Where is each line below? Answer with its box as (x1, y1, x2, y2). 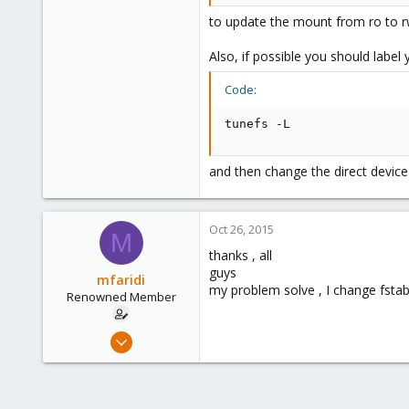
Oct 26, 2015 (209, 221, 274, 237)
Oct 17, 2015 (125, 327, 190, 343)
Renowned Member (66, 288, 176, 305)
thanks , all (209, 246, 272, 264)
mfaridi (97, 271, 145, 288)
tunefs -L (225, 117, 290, 131)
